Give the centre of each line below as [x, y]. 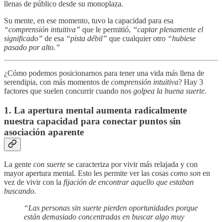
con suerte [49, 165]
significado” [23, 38]
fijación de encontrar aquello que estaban [129, 182]
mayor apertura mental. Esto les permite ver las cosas [87, 173]
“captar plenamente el [168, 29]
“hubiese [182, 38]
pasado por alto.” [32, 47]
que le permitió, [107, 29]
